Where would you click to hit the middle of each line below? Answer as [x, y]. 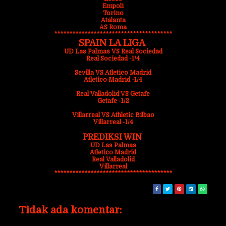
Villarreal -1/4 [113, 122]
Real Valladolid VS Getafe [113, 94]
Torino [113, 13]
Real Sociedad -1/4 [113, 59]
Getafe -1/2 [113, 101]
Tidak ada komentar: [71, 210]
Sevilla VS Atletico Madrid [113, 73]
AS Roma [113, 27]
